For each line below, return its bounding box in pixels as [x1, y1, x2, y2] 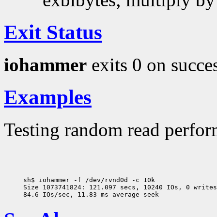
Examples [4, 85, 92, 108]
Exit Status [4, 21, 102, 44]
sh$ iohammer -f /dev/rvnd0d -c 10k [23, 176, 155, 184]
